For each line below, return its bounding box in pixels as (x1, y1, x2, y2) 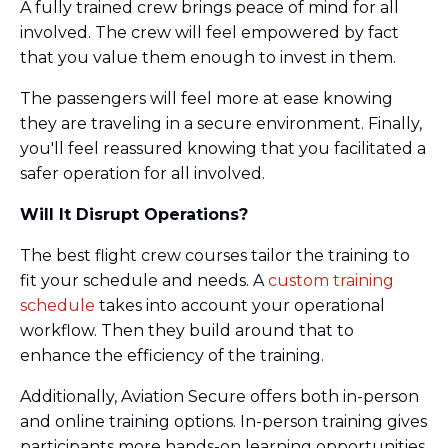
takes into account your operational (95, 295, 385, 315)
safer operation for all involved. (20, 163, 269, 183)
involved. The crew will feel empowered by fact (20, 22, 399, 42)
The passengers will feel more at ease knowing (20, 88, 393, 108)
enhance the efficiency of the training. (20, 345, 328, 365)
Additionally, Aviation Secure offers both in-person (20, 386, 419, 406)
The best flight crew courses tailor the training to (20, 245, 410, 265)
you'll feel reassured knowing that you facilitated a (20, 138, 426, 158)
